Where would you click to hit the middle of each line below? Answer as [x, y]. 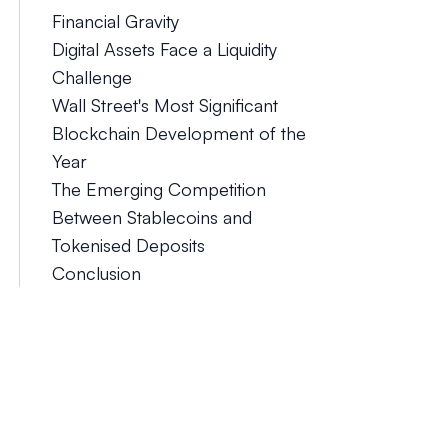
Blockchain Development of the [178, 133]
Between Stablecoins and [151, 217]
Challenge [91, 77]
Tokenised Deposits [128, 245]
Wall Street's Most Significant [164, 105]
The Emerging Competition [158, 189]
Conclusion [96, 273]
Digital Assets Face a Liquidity [164, 49]
